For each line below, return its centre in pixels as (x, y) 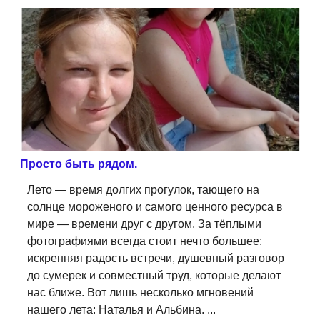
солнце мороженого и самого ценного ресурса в (155, 206)
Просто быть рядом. (79, 164)
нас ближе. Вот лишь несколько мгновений (140, 292)
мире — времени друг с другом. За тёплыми (144, 224)
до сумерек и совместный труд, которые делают (154, 275)
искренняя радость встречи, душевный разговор (156, 258)
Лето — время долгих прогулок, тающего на (143, 189)
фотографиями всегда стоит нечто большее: (145, 241)
